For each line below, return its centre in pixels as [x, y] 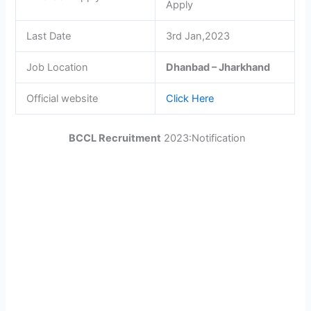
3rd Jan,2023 [198, 36]
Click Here [190, 99]
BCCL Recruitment [115, 138]
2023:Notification [203, 138]
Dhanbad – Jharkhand [218, 68]
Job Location [58, 68]
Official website [62, 99]
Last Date [49, 36]
